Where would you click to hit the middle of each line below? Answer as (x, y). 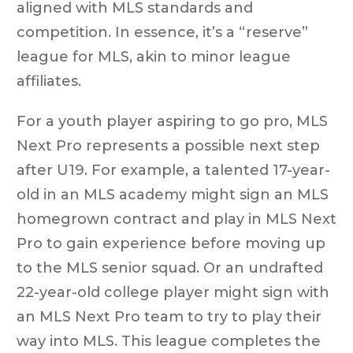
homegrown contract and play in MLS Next (176, 219)
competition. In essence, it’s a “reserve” (162, 32)
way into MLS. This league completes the (169, 341)
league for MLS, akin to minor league (154, 56)
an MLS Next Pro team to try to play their (169, 316)
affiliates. (49, 81)
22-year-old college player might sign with (173, 292)
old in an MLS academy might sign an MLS (173, 194)
